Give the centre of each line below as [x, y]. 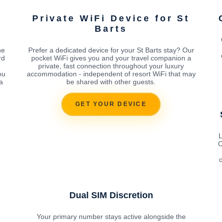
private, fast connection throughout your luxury [111, 66]
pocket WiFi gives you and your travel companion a [111, 58]
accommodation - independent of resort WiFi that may [111, 74]
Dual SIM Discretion [111, 195]
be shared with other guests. [111, 82]
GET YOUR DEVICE [111, 104]
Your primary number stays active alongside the [111, 216]
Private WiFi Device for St [111, 18]
